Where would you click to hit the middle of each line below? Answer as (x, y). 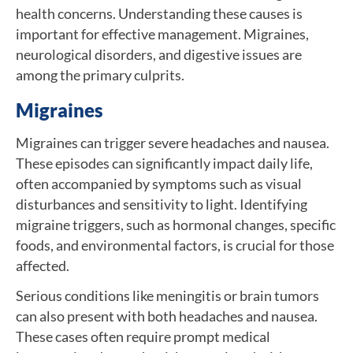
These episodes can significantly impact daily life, (164, 163)
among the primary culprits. (100, 74)
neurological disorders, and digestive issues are (159, 54)
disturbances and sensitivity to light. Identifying (162, 204)
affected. (43, 265)
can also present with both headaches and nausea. (167, 316)
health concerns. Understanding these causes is (159, 13)
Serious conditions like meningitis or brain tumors (167, 295)
